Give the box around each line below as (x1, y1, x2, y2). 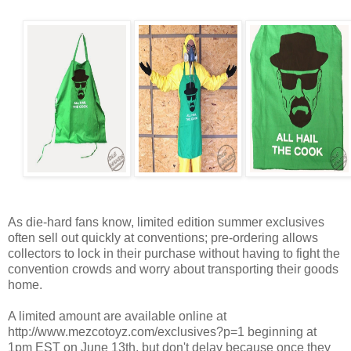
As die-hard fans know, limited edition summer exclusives (8, 215, 324, 229)
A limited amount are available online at (8, 309, 226, 323)
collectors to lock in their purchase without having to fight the (8, 246, 340, 260)
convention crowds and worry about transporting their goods (8, 262, 338, 276)
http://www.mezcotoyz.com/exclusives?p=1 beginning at (8, 324, 317, 338)
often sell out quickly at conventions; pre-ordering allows (8, 230, 318, 244)
